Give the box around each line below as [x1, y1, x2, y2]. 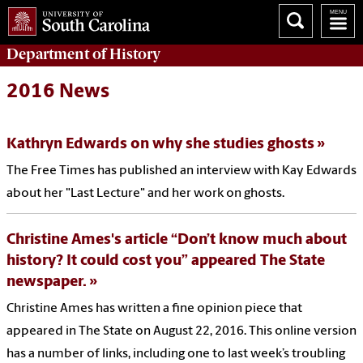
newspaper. [6, 275, 87, 291]
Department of [6, 45, 109, 63]
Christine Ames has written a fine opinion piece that [6, 302, 302, 316]
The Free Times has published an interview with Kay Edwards [6, 164, 357, 178]
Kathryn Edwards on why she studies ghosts [6, 137, 314, 153]
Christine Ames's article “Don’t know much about [6, 233, 347, 249]
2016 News [6, 83, 109, 103]
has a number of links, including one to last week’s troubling [6, 348, 345, 361]
